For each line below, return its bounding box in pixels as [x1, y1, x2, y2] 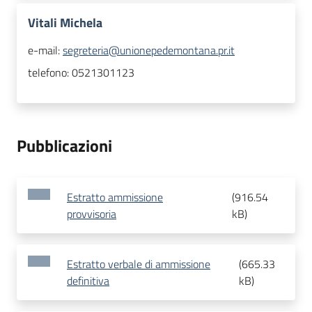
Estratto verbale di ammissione [67, 256, 210, 273]
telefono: [28, 64, 72, 81]
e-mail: [28, 42, 63, 59]
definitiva [67, 272, 109, 290]
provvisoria [67, 205, 116, 223]
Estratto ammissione [67, 189, 163, 206]
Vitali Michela [28, 13, 102, 33]
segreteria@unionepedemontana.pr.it [63, 42, 235, 59]
